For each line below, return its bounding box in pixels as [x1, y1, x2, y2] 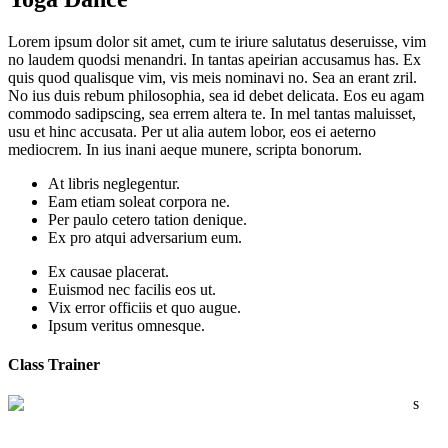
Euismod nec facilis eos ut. [48, 280, 216, 298]
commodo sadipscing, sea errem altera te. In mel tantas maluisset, [8, 104, 416, 122]
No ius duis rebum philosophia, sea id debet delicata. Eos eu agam [8, 86, 424, 104]
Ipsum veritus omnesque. [48, 316, 205, 334]
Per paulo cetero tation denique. [48, 210, 247, 228]
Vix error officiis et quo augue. [48, 298, 241, 316]
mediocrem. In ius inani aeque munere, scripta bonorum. [8, 140, 362, 158]
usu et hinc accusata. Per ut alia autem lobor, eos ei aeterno [8, 122, 376, 140]
